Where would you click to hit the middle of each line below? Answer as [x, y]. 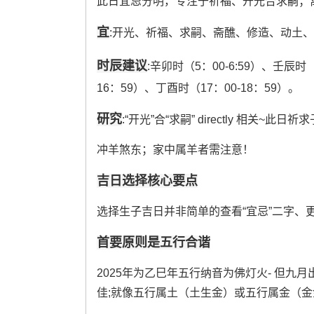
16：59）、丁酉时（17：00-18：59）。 [198, 88]
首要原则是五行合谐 [153, 242]
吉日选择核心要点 [147, 180]
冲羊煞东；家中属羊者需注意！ [175, 149]
